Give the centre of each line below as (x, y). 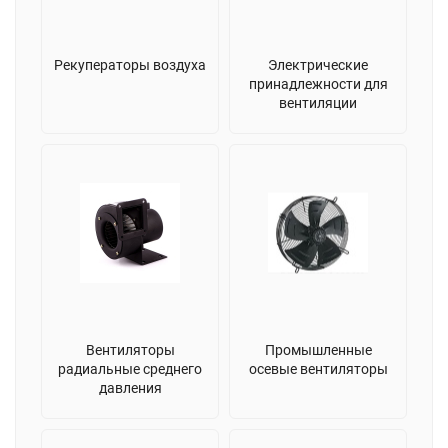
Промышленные (318, 349)
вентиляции (318, 102)
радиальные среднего (130, 368)
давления (130, 387)
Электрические (318, 64)
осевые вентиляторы (318, 368)
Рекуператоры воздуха (130, 64)
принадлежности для (318, 83)
